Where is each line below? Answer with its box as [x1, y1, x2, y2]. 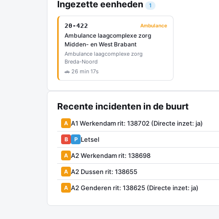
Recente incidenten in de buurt [57, 101, 189, 111]
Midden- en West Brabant [65, 41, 136, 48]
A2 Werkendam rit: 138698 [71, 151, 151, 159]
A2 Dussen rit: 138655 [71, 167, 137, 175]
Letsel [81, 135, 99, 143]
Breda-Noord [65, 58, 98, 65]
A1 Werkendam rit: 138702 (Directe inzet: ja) [71, 119, 203, 127]
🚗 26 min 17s [65, 68, 99, 75]
